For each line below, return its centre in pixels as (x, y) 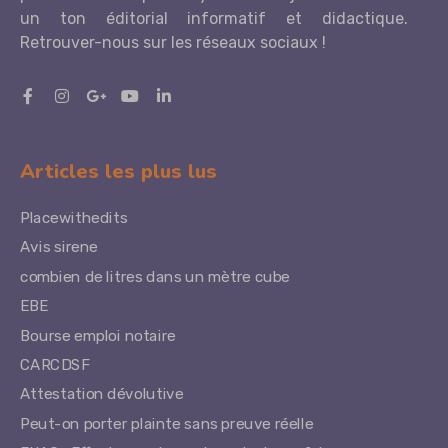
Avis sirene (59, 246)
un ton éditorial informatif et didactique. (214, 18)
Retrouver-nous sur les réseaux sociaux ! (173, 42)
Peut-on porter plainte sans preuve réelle (167, 423)
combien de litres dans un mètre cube (155, 276)
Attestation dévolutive (103, 394)
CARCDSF (55, 364)
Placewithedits (74, 217)
